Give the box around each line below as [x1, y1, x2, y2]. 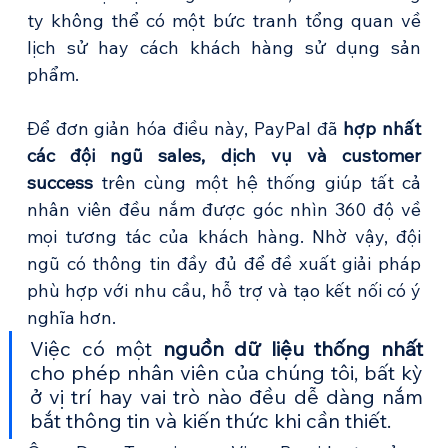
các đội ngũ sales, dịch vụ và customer [26, 144, 422, 168]
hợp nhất [343, 117, 422, 141]
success [26, 171, 93, 195]
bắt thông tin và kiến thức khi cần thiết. [29, 408, 391, 434]
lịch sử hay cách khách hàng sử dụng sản [26, 36, 422, 60]
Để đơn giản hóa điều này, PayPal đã [26, 117, 344, 141]
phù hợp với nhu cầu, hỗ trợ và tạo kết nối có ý [26, 279, 422, 303]
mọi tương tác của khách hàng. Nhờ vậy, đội [26, 225, 422, 249]
